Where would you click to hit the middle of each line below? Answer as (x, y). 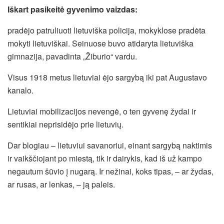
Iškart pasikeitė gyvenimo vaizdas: (72, 9)
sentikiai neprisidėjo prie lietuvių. (65, 124)
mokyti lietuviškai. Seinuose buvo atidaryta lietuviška (100, 43)
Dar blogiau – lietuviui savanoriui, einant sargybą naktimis (110, 145)
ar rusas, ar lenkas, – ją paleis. (61, 184)
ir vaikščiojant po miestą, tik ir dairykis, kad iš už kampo (105, 158)
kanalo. (20, 90)
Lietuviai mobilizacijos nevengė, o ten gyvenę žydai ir (102, 111)
